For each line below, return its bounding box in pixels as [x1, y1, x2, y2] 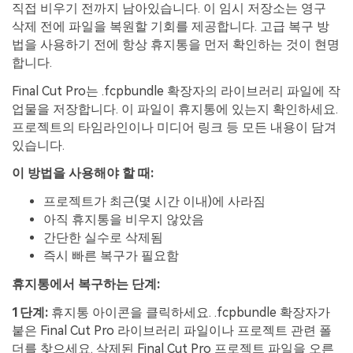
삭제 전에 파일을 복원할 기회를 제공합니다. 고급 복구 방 [12, 18, 329, 34]
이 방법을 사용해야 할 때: [12, 165, 154, 181]
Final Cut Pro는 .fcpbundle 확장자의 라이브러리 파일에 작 [12, 83, 340, 98]
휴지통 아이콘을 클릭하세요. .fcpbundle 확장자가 [48, 304, 330, 320]
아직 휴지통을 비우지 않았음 [43, 212, 204, 228]
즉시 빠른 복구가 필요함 [43, 248, 179, 264]
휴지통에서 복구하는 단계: [12, 277, 160, 292]
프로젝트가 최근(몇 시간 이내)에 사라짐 [43, 194, 266, 210]
